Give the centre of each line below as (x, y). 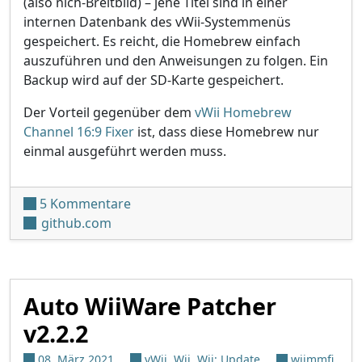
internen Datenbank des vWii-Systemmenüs (157, 21)
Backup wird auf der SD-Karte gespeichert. (154, 80)
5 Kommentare (85, 203)
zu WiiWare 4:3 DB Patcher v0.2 (225, 202)
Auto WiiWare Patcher (150, 305)
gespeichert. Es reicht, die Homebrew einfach (162, 41)
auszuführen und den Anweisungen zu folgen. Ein (176, 60)
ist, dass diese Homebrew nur (227, 131)
